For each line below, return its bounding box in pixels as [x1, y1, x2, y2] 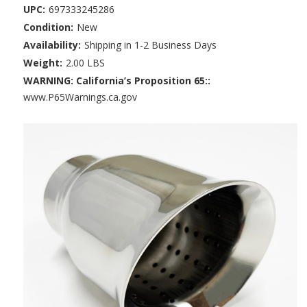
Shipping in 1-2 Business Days [84, 38, 217, 51]
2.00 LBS [65, 56, 105, 69]
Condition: [23, 20, 73, 34]
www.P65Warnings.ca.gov [23, 90, 137, 103]
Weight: [23, 56, 62, 69]
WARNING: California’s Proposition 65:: [23, 73, 210, 87]
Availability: [23, 38, 81, 51]
